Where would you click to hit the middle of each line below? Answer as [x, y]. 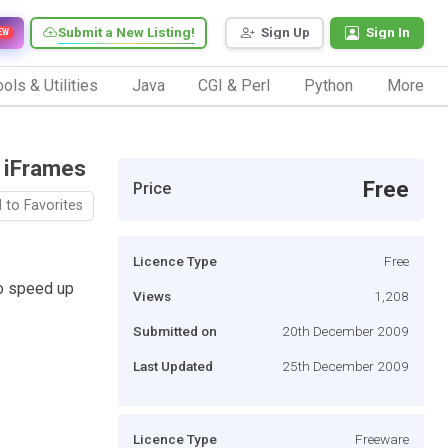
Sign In [388, 32]
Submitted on [175, 330]
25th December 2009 [345, 365]
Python [329, 85]
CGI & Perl [234, 85]
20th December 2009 [345, 330]
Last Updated [173, 365]
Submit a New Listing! [126, 32]
